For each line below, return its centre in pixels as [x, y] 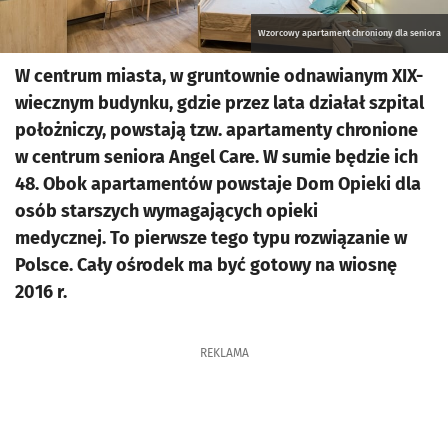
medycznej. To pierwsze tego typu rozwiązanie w [211, 238]
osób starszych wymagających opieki [166, 211]
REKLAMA [224, 353]
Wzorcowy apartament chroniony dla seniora [349, 33]
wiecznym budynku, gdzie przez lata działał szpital [219, 103]
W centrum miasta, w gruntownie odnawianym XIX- [219, 76]
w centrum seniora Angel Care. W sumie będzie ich [216, 157]
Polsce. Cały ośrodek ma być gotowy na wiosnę [206, 265]
